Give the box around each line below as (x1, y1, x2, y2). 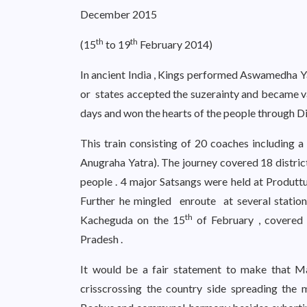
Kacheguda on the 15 (80, 213, 185, 226)
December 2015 (80, 8, 157, 21)
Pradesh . (80, 232, 123, 245)
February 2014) (138, 38, 212, 51)
